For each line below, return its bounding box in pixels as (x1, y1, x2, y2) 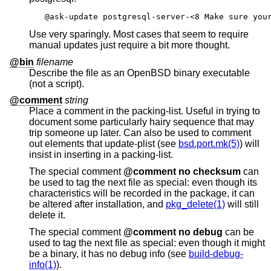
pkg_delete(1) (166, 199, 225, 209)
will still (225, 199, 259, 209)
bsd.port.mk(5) (178, 139, 240, 149)
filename (36, 56, 73, 67)
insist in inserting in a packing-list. (29, 149, 173, 160)
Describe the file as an (29, 67, 127, 78)
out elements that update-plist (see (29, 139, 178, 149)
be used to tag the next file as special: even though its (29, 177, 247, 188)
